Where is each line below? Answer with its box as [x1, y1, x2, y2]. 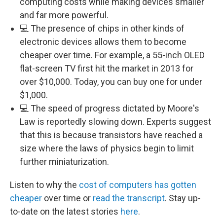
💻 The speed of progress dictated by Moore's [20, 103, 199, 113]
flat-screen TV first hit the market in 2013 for [20, 63, 193, 74]
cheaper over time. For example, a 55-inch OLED [20, 50, 205, 60]
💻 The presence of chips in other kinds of [20, 23, 184, 34]
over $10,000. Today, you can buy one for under [20, 76, 202, 87]
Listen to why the [10, 180, 79, 190]
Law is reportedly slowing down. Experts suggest [20, 116, 211, 127]
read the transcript [93, 193, 165, 203]
